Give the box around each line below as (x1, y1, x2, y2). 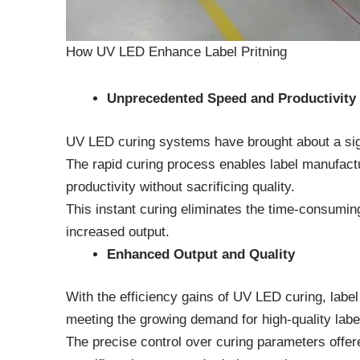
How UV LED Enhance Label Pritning (66, 44, 287, 60)
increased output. (66, 223, 170, 239)
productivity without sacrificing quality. (66, 178, 295, 194)
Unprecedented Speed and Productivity (107, 91, 356, 107)
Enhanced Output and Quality (107, 246, 295, 262)
